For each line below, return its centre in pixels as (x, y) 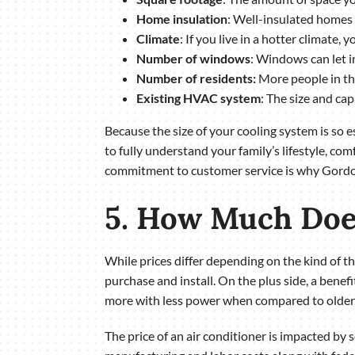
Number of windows (193, 58)
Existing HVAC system (198, 97)
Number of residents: (196, 78)
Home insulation (181, 18)
